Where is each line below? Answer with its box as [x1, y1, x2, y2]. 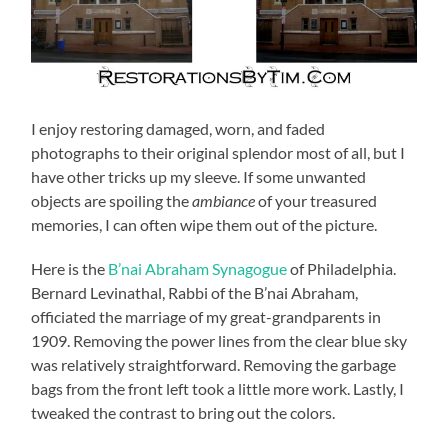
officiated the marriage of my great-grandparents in [31, 306, 382, 326]
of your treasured [255, 190, 378, 210]
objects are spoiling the [31, 190, 193, 210]
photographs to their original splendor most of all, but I [31, 142, 406, 162]
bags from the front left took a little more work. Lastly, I [31, 378, 405, 398]
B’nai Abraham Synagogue [108, 258, 288, 278]
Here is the [31, 258, 109, 278]
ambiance [192, 190, 256, 210]
